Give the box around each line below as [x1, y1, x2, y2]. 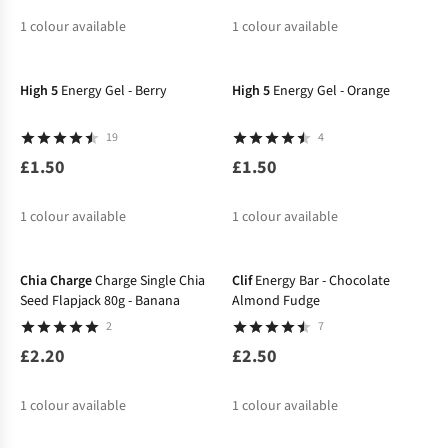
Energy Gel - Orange [272, 81, 390, 102]
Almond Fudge [231, 290, 320, 311]
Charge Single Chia [95, 270, 205, 291]
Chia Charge [20, 270, 92, 291]
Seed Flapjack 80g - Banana [20, 290, 180, 311]
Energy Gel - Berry [61, 81, 167, 102]
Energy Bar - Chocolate [254, 270, 329, 291]
